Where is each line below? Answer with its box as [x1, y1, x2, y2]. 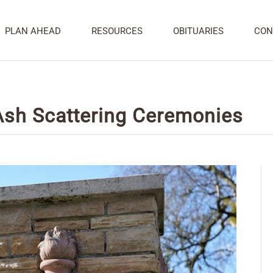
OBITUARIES [173, 26, 224, 37]
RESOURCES [91, 26, 143, 37]
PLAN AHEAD [5, 26, 61, 37]
